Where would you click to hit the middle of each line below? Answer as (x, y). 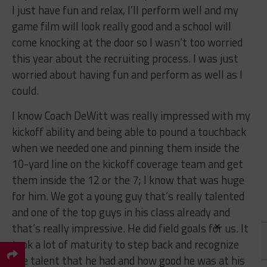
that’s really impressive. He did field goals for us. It (130, 228)
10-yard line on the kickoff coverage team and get (127, 164)
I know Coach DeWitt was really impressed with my (131, 115)
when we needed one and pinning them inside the (125, 148)
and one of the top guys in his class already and (121, 212)
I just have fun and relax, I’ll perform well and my (125, 10)
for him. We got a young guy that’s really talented (128, 196)
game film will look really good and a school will (121, 26)
